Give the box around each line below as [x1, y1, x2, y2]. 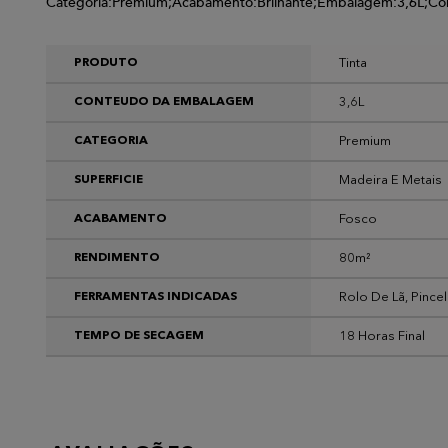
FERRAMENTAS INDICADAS [74, 291, 237, 304]
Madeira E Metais [339, 173, 442, 187]
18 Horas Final [339, 329, 425, 343]
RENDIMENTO [74, 252, 160, 265]
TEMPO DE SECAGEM [74, 330, 204, 343]
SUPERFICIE [74, 174, 143, 187]
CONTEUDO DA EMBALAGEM [74, 96, 254, 109]
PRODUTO [74, 57, 138, 70]
